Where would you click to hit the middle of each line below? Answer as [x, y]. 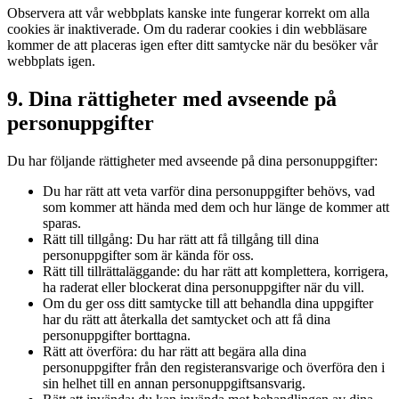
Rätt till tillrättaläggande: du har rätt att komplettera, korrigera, [216, 271]
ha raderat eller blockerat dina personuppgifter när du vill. [204, 287]
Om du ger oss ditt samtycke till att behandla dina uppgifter [208, 303]
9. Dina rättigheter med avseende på [172, 98]
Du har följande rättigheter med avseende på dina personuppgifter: [192, 160]
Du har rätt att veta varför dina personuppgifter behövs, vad [209, 191]
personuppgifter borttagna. [117, 335]
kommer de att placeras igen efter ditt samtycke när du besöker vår [192, 45]
